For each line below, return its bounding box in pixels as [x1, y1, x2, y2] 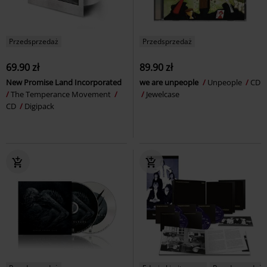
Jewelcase [146, 88, 179, 100]
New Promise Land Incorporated [6, 76, 123, 88]
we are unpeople [139, 76, 200, 88]
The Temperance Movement [11, 88, 113, 100]
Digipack [24, 100, 54, 111]
